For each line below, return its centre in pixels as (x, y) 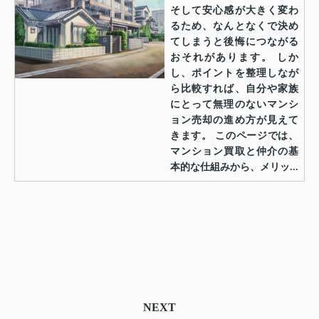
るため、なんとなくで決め (234, 26)
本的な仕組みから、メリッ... (234, 167)
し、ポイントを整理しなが (234, 73)
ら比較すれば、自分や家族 (234, 88)
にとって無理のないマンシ (234, 104)
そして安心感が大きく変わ (234, 10)
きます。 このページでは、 (234, 135)
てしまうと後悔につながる (234, 41)
